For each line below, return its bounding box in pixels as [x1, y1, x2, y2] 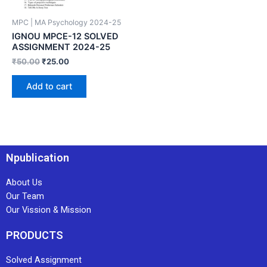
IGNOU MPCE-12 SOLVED [12, 31, 119, 42]
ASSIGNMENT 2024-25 [12, 42, 110, 53]
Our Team [6, 191, 44, 202]
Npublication [6, 151, 69, 164]
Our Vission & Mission [6, 204, 91, 216]
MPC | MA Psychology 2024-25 [12, 17, 122, 27]
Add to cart [26, 81, 72, 92]
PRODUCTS [6, 229, 63, 242]
